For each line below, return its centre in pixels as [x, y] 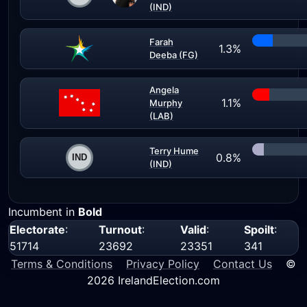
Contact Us [243, 264]
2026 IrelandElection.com [153, 280]
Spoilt [259, 230]
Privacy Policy [163, 264]
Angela [164, 90]
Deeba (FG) [174, 55]
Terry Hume [174, 151]
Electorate [37, 230]
